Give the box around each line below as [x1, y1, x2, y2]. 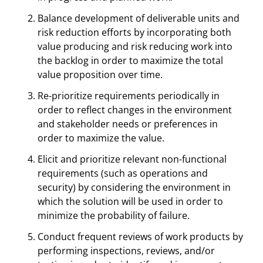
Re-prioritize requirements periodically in [38, 89, 220, 102]
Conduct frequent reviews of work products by [38, 230, 243, 243]
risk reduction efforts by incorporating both [38, 26, 231, 39]
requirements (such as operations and [38, 167, 208, 180]
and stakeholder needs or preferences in [38, 117, 218, 130]
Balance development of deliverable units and [38, 12, 240, 25]
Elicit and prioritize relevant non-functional [38, 153, 227, 166]
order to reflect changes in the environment [38, 103, 232, 116]
